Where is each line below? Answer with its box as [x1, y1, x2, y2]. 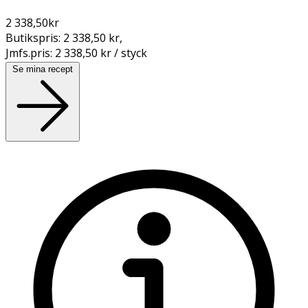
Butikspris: [5, 30, 63, 45]
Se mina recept [12, 63, 73, 74]
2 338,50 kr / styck [55, 45, 147, 60]
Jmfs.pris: [5, 45, 55, 60]
